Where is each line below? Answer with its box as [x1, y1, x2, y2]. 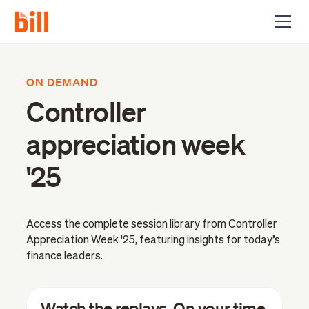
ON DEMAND [26, 74, 98, 89]
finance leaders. [26, 251, 103, 263]
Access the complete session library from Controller [26, 219, 278, 231]
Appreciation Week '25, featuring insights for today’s [26, 235, 281, 247]
